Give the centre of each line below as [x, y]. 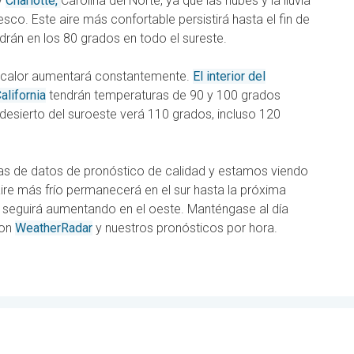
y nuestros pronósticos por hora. [185, 228]
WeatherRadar [54, 228]
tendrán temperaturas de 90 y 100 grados [163, 96]
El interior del [229, 77]
